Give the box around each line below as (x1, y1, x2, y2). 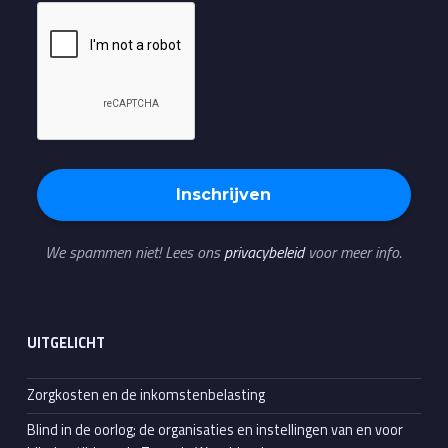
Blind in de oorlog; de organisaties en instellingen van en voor (26, 419, 403, 442)
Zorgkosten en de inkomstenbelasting (26, 384, 265, 407)
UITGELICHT (26, 331, 105, 354)
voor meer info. (304, 239, 403, 264)
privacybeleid (224, 239, 305, 264)
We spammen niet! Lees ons (45, 239, 225, 264)
